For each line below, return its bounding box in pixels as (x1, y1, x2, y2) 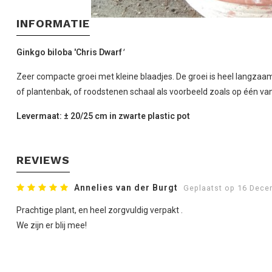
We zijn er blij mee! (16, 220, 87, 230)
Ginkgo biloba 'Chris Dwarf (16, 47, 122, 57)
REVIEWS (16, 153, 70, 166)
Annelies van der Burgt (74, 182, 178, 192)
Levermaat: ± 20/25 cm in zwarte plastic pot (16, 110, 190, 121)
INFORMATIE (16, 16, 90, 30)
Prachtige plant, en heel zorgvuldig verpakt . (16, 205, 183, 215)
